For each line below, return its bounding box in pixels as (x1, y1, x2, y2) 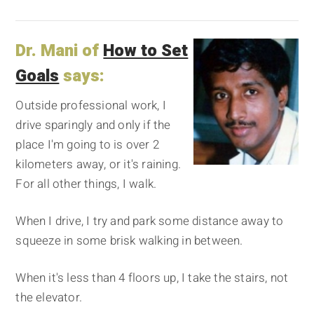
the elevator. (15, 289, 83, 307)
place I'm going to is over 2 (15, 136, 160, 154)
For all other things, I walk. (15, 175, 157, 193)
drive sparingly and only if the (15, 116, 171, 135)
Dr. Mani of (15, 39, 104, 64)
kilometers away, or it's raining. (15, 156, 182, 174)
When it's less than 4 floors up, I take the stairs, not (15, 269, 289, 287)
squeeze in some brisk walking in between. (15, 232, 243, 250)
